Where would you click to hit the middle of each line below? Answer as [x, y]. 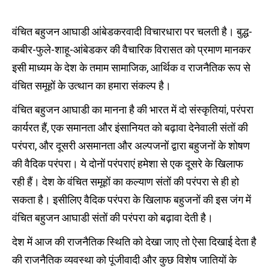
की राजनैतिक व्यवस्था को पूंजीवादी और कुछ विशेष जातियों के [124, 260]
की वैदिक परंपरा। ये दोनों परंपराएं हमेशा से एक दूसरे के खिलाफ [128, 164]
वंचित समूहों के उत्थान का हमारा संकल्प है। [92, 86]
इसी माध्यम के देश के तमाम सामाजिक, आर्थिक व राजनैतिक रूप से [131, 68]
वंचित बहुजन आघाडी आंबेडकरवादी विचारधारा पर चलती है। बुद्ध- [132, 32]
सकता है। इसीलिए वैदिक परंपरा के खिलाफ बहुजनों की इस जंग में [131, 200]
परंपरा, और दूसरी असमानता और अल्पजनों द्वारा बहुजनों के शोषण [131, 146]
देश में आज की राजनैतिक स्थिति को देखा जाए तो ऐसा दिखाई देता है [134, 242]
